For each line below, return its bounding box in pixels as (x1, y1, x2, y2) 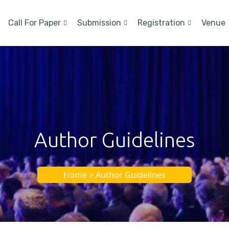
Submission (77, 18, 121, 28)
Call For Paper (8, 18, 61, 28)
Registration (138, 18, 185, 28)
